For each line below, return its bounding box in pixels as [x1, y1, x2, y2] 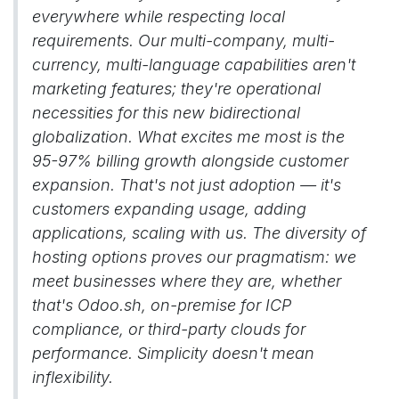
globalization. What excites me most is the [32, 127, 345, 146]
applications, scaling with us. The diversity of [32, 224, 366, 242]
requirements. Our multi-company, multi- [32, 31, 335, 50]
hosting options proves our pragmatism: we [32, 248, 356, 266]
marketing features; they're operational [32, 79, 321, 98]
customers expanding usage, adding [32, 199, 306, 218]
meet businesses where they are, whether [32, 272, 341, 290]
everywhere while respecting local [32, 7, 285, 26]
